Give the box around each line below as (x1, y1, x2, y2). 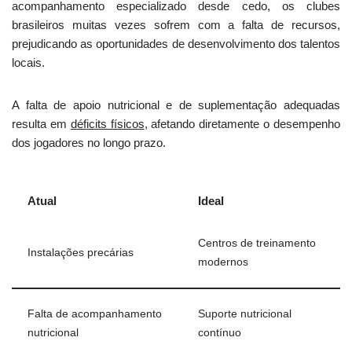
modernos (198, 256, 248, 268)
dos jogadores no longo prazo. (12, 136, 166, 149)
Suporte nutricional (198, 308, 291, 320)
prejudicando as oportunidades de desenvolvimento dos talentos (12, 37, 340, 50)
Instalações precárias (27, 247, 134, 258)
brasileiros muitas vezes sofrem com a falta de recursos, (12, 18, 340, 31)
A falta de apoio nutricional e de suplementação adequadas (12, 98, 340, 112)
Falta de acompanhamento (27, 308, 162, 320)
